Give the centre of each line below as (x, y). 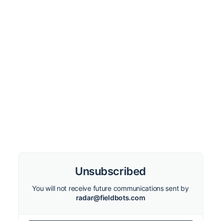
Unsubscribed (110, 171)
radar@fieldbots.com (110, 198)
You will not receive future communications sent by (110, 188)
